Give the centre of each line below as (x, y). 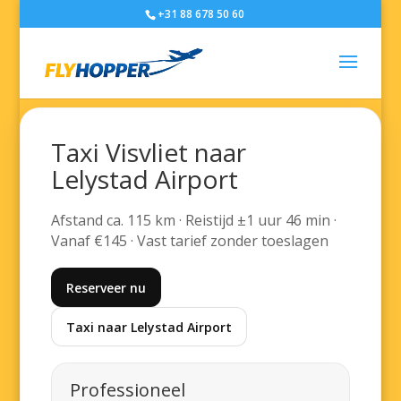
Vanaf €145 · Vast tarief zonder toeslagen (190, 241)
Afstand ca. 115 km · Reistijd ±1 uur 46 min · (194, 220)
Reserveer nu (107, 287)
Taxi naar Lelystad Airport (149, 327)
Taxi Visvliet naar (149, 152)
